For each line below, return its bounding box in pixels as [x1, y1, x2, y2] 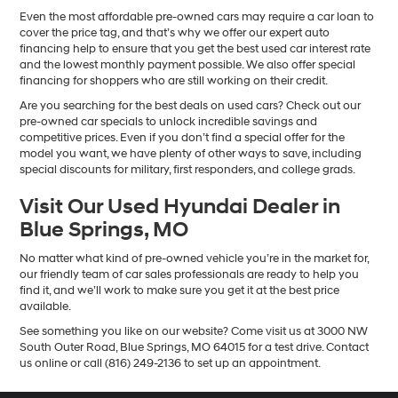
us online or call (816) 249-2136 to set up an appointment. [20, 356, 322, 371]
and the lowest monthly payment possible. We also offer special [20, 58, 356, 73]
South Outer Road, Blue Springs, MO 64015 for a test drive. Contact [20, 340, 370, 355]
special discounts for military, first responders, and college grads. [20, 163, 356, 178]
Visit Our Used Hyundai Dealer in [20, 194, 341, 221]
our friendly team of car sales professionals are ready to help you [20, 267, 360, 283]
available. [20, 299, 72, 314]
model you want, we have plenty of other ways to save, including [20, 147, 362, 162]
